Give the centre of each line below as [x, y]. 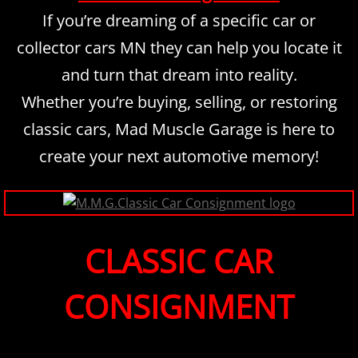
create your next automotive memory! [179, 157]
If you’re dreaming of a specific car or [179, 21]
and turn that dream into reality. [179, 75]
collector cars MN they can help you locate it [179, 48]
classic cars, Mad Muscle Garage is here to [179, 129]
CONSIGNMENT [179, 307]
